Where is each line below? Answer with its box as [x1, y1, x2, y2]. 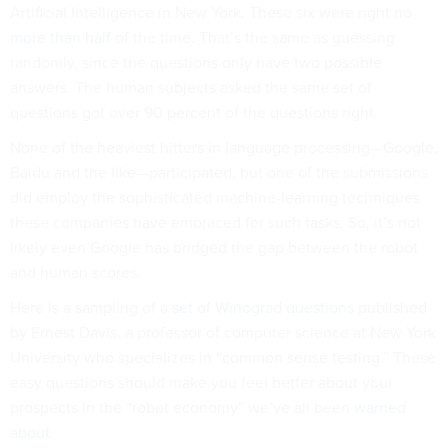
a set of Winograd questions [160, 296, 354, 319]
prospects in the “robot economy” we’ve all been [10, 396, 354, 419]
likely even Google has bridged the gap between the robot [10, 236, 418, 259]
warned [354, 396, 406, 419]
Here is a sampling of [10, 296, 160, 319]
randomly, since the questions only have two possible [10, 51, 382, 74]
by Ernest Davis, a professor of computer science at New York [10, 321, 436, 344]
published [354, 296, 427, 319]
